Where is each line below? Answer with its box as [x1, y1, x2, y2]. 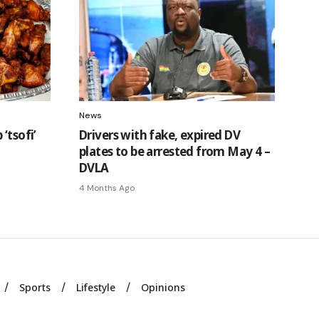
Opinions [141, 281, 186, 295]
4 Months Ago [79, 182, 135, 194]
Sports [19, 281, 51, 295]
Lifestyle [76, 281, 116, 295]
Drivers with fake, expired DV [79, 127, 241, 144]
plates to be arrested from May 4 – [79, 143, 271, 160]
